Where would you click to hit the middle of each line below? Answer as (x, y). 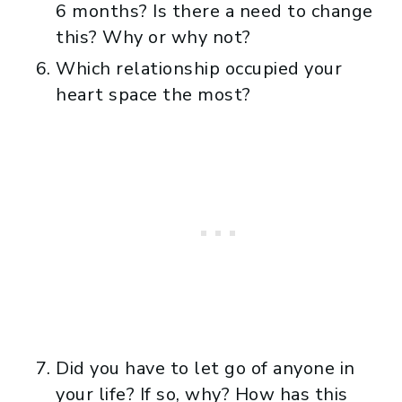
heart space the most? (153, 95)
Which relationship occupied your (199, 69)
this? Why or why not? (153, 38)
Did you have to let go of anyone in (205, 369)
